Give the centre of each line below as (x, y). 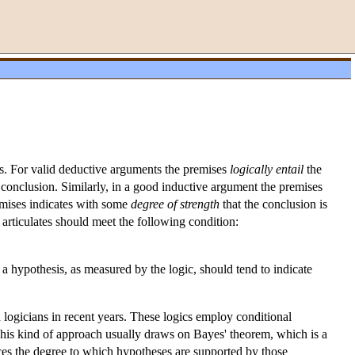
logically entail (267, 170)
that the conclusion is (273, 204)
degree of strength (175, 204)
